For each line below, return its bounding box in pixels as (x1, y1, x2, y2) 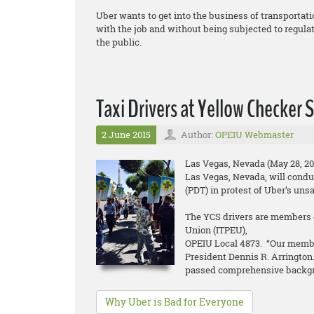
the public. (96, 36, 142, 48)
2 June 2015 (102, 128, 151, 141)
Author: (181, 128, 215, 141)
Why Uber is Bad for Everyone (105, 295, 244, 308)
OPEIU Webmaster (215, 128, 294, 141)
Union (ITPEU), (185, 224, 250, 236)
